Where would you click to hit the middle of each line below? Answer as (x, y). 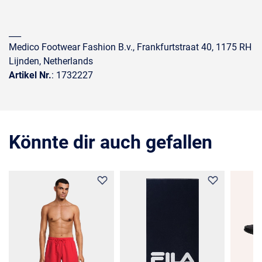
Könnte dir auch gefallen (111, 142)
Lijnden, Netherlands (51, 61)
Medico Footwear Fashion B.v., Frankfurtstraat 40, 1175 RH (130, 47)
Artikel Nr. (30, 75)
